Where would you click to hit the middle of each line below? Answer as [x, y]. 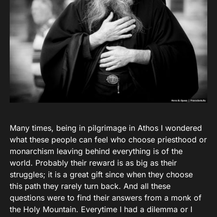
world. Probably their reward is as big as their [93, 163]
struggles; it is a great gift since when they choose [101, 175]
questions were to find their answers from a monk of [106, 198]
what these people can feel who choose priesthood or [108, 140]
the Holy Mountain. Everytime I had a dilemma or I [101, 209]
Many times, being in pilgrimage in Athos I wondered [106, 128]
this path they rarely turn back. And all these [90, 186]
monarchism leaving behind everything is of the [96, 151]
